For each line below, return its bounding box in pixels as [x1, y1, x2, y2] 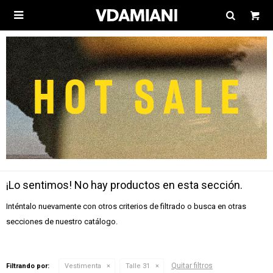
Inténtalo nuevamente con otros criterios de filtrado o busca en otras [6, 201, 246, 211]
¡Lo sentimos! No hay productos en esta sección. [6, 178, 243, 191]
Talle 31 [126, 261, 150, 270]
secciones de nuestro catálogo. [6, 216, 118, 226]
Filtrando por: [6, 261, 49, 270]
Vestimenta [65, 261, 101, 270]
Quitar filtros [171, 261, 213, 270]
